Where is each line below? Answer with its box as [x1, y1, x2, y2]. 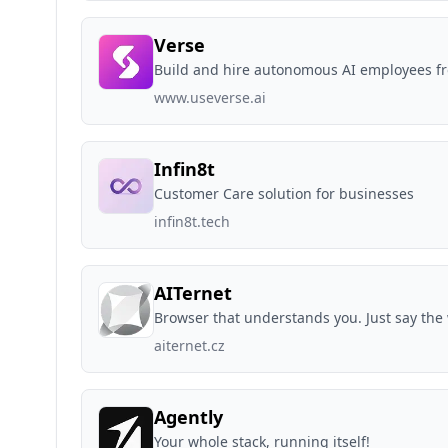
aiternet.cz [154, 336, 225, 355]
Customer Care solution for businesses [154, 184, 414, 203]
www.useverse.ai [154, 88, 266, 107]
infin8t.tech [154, 212, 230, 231]
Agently [154, 405, 223, 429]
